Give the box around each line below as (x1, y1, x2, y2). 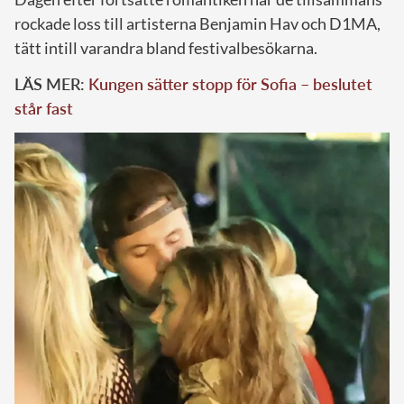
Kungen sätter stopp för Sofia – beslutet (88, 74, 372, 95)
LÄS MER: (14, 74, 88, 95)
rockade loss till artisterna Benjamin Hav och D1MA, (14, 14, 381, 34)
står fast (14, 98, 73, 119)
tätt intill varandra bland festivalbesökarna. (14, 38, 317, 59)
